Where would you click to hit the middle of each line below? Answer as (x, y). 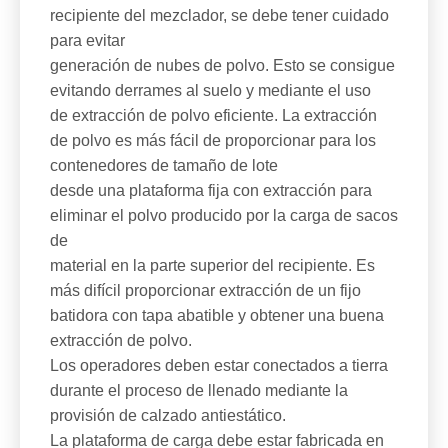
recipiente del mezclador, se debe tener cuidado (219, 15)
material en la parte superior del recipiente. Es (212, 265)
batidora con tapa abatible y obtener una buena (217, 315)
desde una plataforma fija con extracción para (211, 190)
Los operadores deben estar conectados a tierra (219, 365)
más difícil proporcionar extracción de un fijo (205, 290)
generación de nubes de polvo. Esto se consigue (222, 65)
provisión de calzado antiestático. (168, 415)
